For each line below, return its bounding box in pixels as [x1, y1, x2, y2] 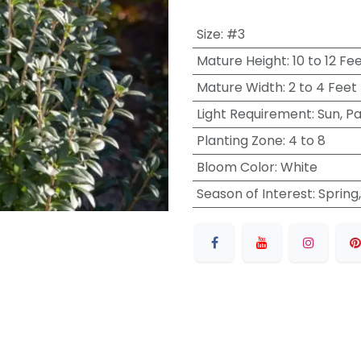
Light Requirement [196, 105, 312, 123]
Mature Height [196, 52, 287, 70]
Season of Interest [196, 185, 313, 203]
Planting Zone [196, 131, 283, 150]
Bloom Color [196, 158, 275, 176]
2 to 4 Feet [288, 78, 357, 97]
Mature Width [196, 78, 283, 97]
